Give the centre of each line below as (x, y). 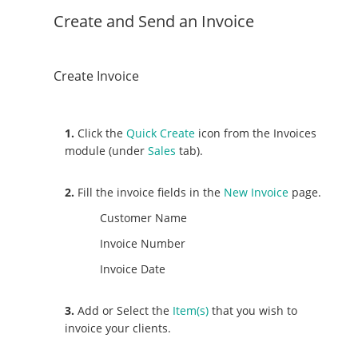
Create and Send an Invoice (154, 22)
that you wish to (253, 311)
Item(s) (191, 311)
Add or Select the (124, 311)
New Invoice (257, 193)
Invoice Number (143, 244)
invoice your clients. (118, 328)
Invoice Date (133, 269)
